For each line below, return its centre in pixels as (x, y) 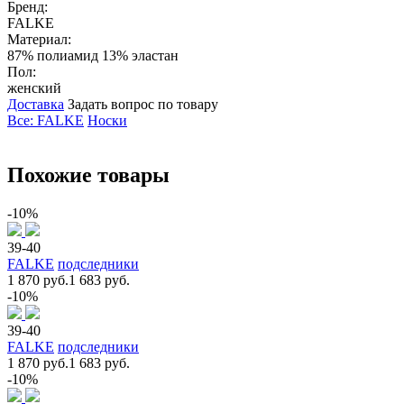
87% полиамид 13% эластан (93, 55)
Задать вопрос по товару (143, 104)
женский (34, 87)
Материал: (41, 39)
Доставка (36, 104)
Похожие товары (88, 174)
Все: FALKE (46, 120)
